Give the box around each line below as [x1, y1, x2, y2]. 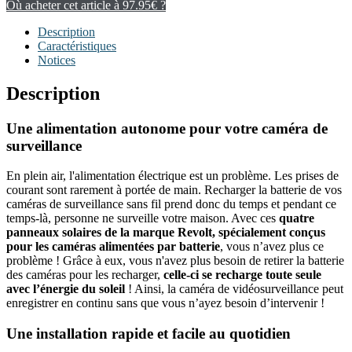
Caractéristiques [38, 38, 116, 53]
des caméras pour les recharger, [6, 268, 163, 282]
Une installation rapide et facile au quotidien [6, 325, 291, 343]
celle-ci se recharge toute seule [163, 268, 321, 282]
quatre [279, 211, 314, 225]
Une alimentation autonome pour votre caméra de [6, 119, 328, 137]
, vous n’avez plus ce [220, 240, 324, 254]
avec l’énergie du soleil [6, 282, 125, 296]
